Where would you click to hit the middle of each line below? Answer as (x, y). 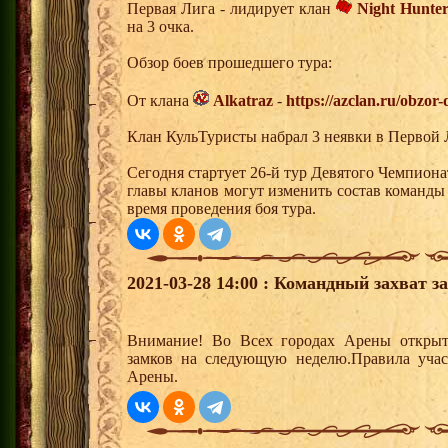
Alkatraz (243, 101)
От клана (160, 101)
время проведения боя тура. (221, 209)
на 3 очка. (160, 27)
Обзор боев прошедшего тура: (229, 63)
